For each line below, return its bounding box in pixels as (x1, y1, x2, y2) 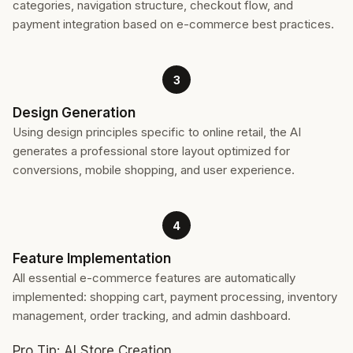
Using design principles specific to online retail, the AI (13, 124, 301, 139)
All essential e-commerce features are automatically (13, 270, 295, 285)
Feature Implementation (13, 251, 171, 266)
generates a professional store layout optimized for (13, 143, 290, 158)
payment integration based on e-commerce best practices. (13, 17, 334, 32)
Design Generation (13, 105, 136, 121)
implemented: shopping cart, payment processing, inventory (13, 289, 337, 304)
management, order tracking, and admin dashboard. (13, 308, 291, 323)
